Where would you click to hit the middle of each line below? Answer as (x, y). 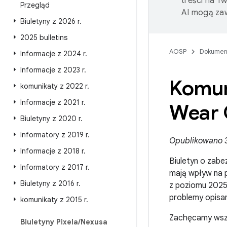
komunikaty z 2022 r (54, 86)
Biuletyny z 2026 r (50, 21)
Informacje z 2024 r (53, 54)
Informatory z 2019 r (54, 135)
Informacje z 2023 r (52, 70)
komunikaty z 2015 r (53, 200)
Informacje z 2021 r (52, 102)
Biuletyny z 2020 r (50, 119)
